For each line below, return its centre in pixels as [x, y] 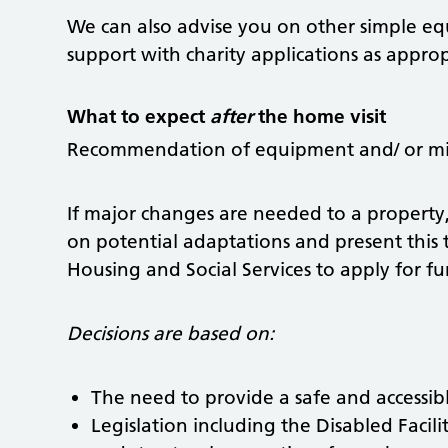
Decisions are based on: [171, 333]
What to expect [139, 116]
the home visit [320, 116]
